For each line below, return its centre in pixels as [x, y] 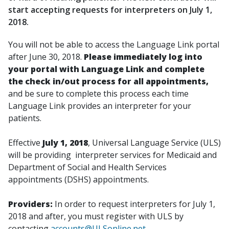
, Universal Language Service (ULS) [154, 143]
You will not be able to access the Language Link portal [114, 44]
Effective [25, 143]
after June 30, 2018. [46, 57]
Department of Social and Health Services [87, 167]
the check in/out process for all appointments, [108, 81]
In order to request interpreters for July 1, [134, 204]
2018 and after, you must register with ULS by [96, 216]
